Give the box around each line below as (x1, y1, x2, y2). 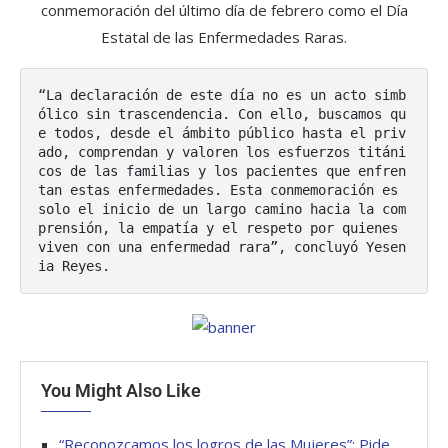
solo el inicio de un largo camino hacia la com (38, 201, 406, 218)
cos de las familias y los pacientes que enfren (38, 163, 406, 180)
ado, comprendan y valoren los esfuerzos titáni (38, 144, 406, 161)
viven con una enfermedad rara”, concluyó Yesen (38, 239, 406, 256)
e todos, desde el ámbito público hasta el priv (38, 125, 406, 142)
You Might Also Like (41, 380, 201, 402)
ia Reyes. (38, 258, 110, 275)
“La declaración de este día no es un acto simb (38, 87, 406, 104)
